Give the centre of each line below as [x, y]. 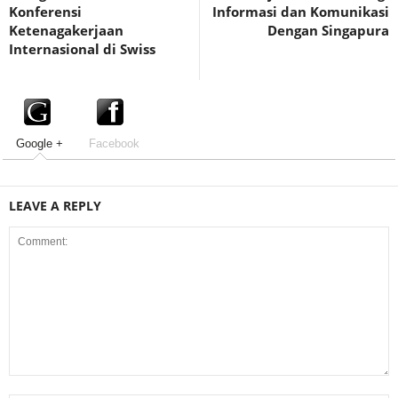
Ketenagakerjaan [66, 30]
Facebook [114, 143]
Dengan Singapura [328, 30]
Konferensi [45, 12]
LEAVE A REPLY [55, 205]
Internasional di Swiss [82, 49]
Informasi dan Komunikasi [301, 12]
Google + [40, 143]
